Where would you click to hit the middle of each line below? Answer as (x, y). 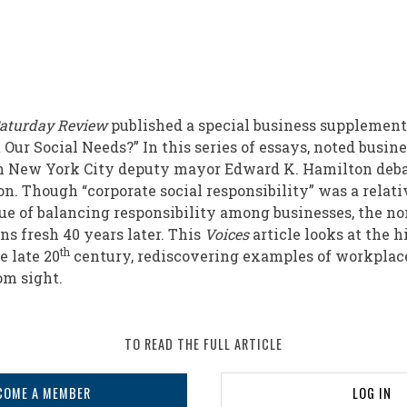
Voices (227, 234)
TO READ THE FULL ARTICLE (203, 344)
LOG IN (372, 393)
